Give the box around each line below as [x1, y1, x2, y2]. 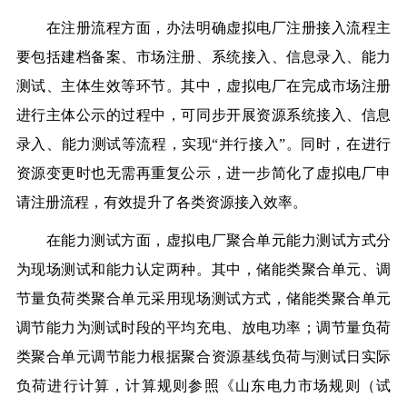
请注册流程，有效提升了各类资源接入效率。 [15, 194, 307, 211]
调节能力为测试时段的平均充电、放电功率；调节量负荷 [15, 320, 392, 336]
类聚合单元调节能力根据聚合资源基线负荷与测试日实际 [15, 349, 392, 365]
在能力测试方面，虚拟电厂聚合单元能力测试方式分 [15, 233, 392, 249]
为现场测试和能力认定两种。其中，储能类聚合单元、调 [15, 262, 392, 278]
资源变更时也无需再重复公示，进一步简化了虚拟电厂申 [15, 165, 392, 182]
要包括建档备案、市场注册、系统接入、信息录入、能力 [15, 49, 392, 65]
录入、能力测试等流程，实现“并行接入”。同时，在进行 [15, 136, 392, 153]
